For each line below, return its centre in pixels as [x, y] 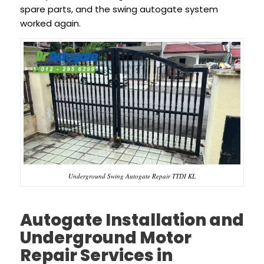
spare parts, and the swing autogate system [119, 9]
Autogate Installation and [132, 220]
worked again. [50, 24]
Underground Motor [105, 237]
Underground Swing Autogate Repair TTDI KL [132, 176]
